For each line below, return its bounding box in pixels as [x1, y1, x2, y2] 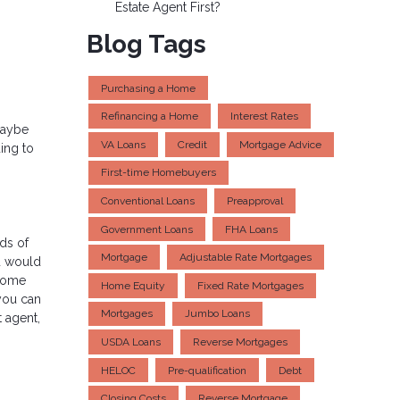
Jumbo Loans [185, 307, 250, 321]
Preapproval [227, 194, 283, 207]
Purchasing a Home [101, 81, 196, 95]
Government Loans [101, 222, 193, 236]
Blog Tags [87, 29, 206, 59]
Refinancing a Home [101, 110, 198, 123]
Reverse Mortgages [193, 335, 287, 348]
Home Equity [101, 279, 165, 292]
